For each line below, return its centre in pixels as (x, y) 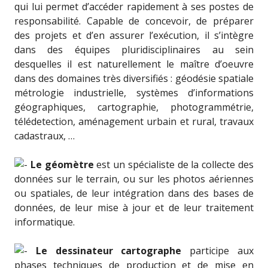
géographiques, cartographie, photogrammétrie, (134, 107)
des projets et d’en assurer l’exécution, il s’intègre (134, 35)
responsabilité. (51, 21)
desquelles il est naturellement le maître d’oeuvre (134, 64)
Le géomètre (62, 165)
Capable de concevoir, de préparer (170, 21)
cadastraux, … (45, 136)
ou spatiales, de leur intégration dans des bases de (134, 193)
